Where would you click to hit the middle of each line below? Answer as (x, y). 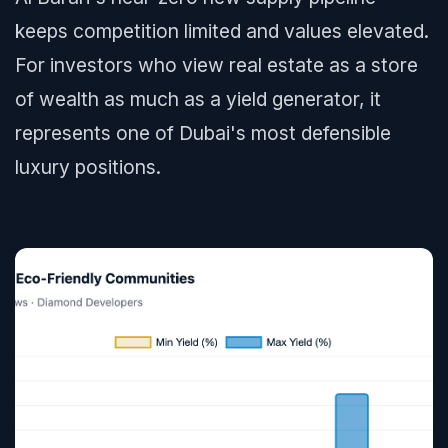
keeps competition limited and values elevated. (222, 31)
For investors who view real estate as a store (216, 65)
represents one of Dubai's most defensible (203, 133)
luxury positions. (88, 167)
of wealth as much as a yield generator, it (198, 99)
